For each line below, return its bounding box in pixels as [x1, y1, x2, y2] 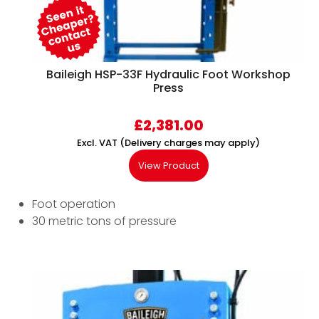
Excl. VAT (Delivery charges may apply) [77, 136, 260, 150]
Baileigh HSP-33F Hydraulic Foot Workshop [46, 66, 291, 83]
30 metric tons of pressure [32, 213, 177, 230]
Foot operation [32, 196, 115, 213]
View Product [137, 159, 199, 173]
